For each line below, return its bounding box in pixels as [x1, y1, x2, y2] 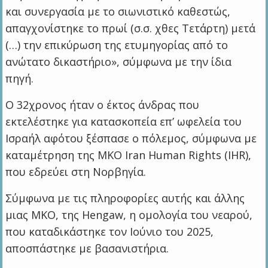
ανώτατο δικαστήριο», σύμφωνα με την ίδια [5, 54, 232, 69]
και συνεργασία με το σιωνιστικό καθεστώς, [5, 4, 231, 19]
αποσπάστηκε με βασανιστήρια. [5, 241, 169, 256]
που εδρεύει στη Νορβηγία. [5, 165, 147, 179]
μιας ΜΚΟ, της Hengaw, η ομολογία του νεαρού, [5, 208, 253, 223]
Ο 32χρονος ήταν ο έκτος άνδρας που [5, 98, 200, 112]
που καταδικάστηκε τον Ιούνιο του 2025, [5, 224, 214, 239]
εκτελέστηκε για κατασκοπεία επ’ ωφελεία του [5, 114, 242, 129]
